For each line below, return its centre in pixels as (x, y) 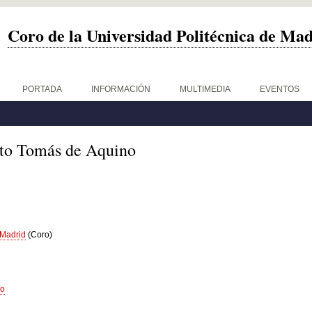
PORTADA (42, 89)
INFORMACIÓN (121, 89)
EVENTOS (280, 89)
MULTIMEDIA (205, 89)
